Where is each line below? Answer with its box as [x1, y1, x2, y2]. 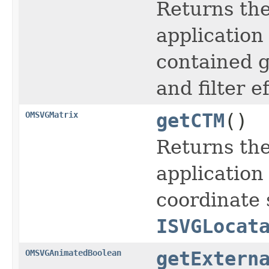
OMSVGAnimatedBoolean [25, 247, 121, 258]
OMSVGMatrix [25, 109, 78, 119]
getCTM [156, 109, 225, 131]
